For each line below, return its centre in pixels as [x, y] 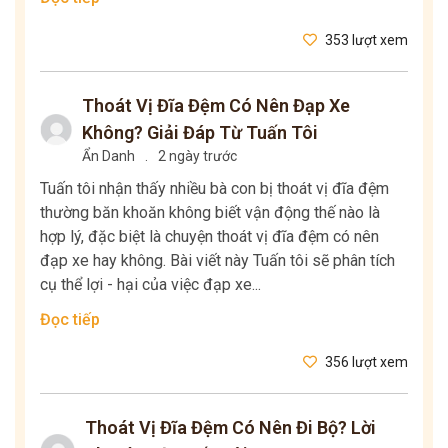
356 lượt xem [365, 362]
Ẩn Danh [109, 156]
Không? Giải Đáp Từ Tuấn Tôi [200, 133]
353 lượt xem [365, 40]
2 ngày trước [198, 156]
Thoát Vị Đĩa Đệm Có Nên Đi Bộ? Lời [231, 428]
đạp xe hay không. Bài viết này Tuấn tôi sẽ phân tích [217, 261]
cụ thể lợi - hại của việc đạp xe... [150, 285]
